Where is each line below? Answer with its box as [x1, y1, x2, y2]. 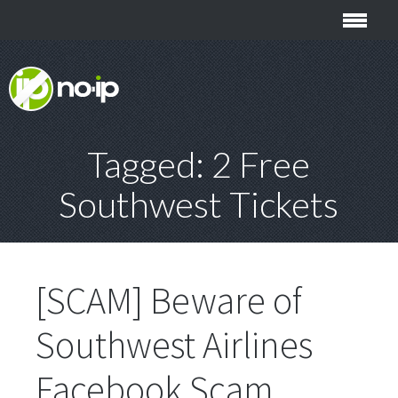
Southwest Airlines [36, 322, 313, 368]
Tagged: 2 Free [87, 143, 311, 186]
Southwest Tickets [59, 183, 339, 226]
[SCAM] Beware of [36, 277, 302, 323]
